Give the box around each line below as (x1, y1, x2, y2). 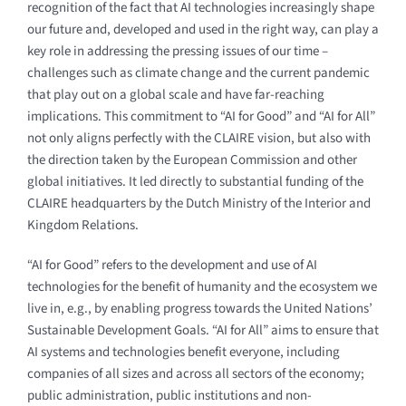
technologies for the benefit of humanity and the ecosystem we (26, 276, 377, 296)
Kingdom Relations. (26, 215, 139, 235)
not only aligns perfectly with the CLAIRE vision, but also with (26, 128, 371, 148)
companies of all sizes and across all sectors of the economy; (26, 363, 364, 383)
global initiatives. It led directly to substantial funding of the (26, 171, 363, 191)
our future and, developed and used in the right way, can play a (26, 19, 379, 39)
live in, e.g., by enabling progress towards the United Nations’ (26, 298, 372, 318)
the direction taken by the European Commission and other (26, 150, 357, 169)
